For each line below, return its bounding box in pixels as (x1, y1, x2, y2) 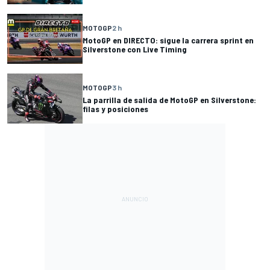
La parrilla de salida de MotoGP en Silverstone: (83, 95, 256, 105)
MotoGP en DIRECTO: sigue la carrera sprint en (83, 35, 254, 46)
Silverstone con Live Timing (83, 44, 187, 55)
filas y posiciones (83, 104, 148, 115)
